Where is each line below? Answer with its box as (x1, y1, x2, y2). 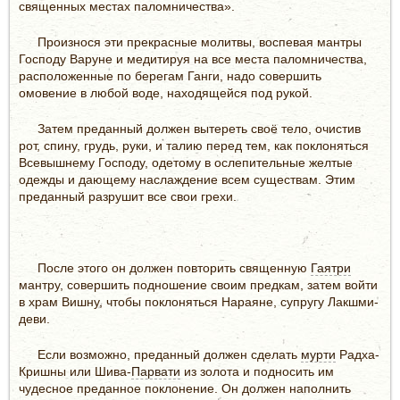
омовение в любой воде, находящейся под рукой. (19, 85, 312, 100)
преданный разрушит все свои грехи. (19, 188, 237, 204)
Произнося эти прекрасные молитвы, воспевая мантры (37, 34, 362, 49)
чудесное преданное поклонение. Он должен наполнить (19, 380, 351, 396)
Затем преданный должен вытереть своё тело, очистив (37, 121, 361, 136)
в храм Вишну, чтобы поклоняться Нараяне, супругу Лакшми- (19, 294, 379, 309)
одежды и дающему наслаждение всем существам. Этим (19, 171, 355, 187)
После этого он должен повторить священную (37, 260, 311, 275)
